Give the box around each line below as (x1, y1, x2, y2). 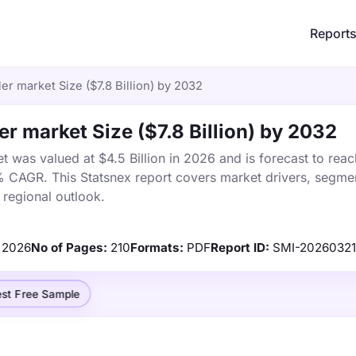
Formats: (130, 240, 184, 255)
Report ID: (211, 240, 269, 255)
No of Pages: (31, 240, 107, 255)
